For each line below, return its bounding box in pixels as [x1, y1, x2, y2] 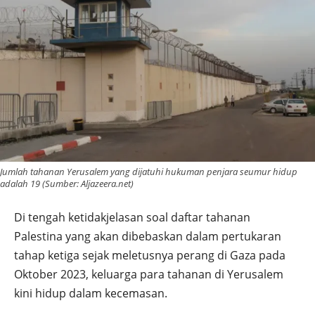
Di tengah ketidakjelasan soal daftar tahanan [14, 210, 250, 226]
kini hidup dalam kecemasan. [14, 285, 167, 302]
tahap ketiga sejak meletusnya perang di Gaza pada [14, 247, 285, 264]
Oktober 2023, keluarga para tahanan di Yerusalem [14, 266, 283, 283]
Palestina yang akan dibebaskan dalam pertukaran [14, 229, 281, 245]
